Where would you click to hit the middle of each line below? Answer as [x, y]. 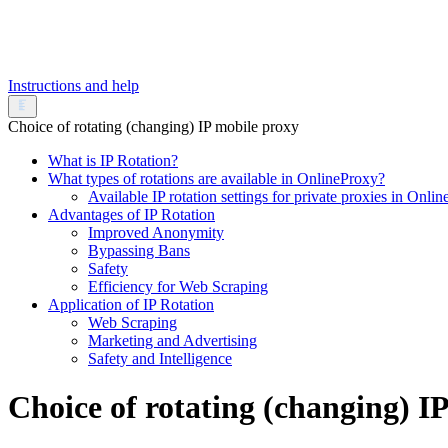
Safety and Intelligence [160, 358]
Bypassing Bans [139, 250]
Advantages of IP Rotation [131, 214]
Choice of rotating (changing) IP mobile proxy [153, 126]
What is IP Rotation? [113, 160]
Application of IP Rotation [131, 304]
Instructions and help [73, 86]
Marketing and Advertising [172, 340]
